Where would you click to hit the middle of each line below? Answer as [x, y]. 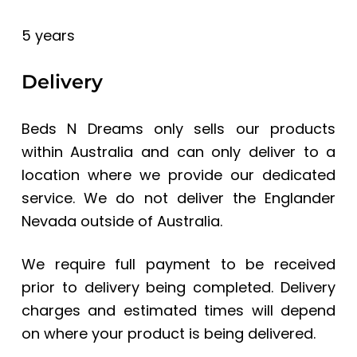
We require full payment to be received [178, 265]
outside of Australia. [151, 222]
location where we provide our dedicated [178, 175]
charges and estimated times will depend [178, 311]
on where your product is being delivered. [168, 334]
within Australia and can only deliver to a [178, 152]
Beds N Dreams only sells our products [178, 129]
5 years [48, 36]
